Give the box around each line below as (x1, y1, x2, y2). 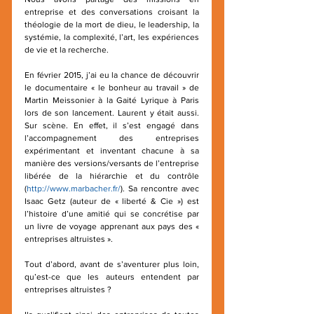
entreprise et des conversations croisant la (25, 7, 199, 17)
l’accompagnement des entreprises (25, 133, 199, 143)
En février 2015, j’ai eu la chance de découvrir (25, 70, 199, 80)
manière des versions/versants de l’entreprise (25, 158, 199, 168)
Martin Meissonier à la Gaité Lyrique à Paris (25, 95, 199, 105)
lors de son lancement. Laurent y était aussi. (25, 108, 199, 118)
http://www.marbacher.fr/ (27, 184, 121, 193)
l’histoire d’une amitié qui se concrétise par (25, 209, 199, 219)
